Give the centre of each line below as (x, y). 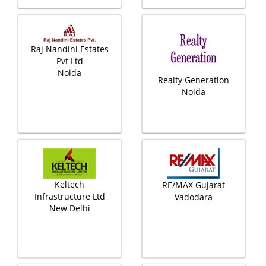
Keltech (69, 184)
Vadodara (194, 197)
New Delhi (69, 208)
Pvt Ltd (69, 61)
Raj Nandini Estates (69, 49)
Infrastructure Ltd (69, 196)
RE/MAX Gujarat (194, 185)
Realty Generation (194, 80)
